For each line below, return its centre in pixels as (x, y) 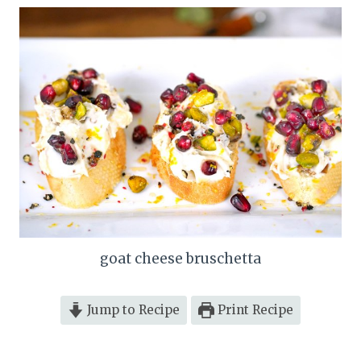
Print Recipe (253, 310)
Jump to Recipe (132, 310)
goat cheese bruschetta (180, 259)
